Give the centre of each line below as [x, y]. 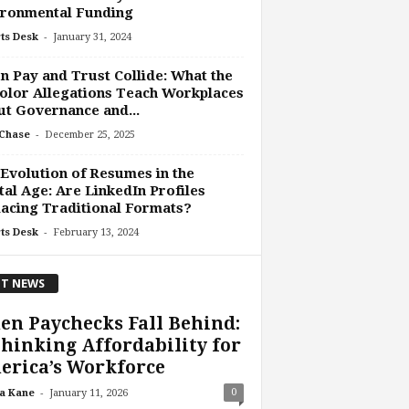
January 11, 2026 [88, 393]
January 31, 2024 [92, 37]
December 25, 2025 [89, 135]
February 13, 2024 [95, 233]
